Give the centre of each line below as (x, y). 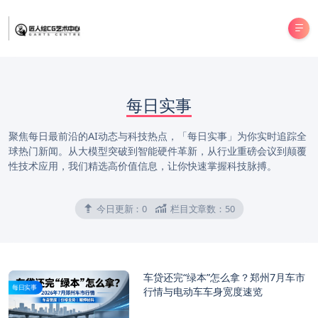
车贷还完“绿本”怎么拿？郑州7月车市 (224, 277)
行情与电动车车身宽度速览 (203, 291)
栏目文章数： (196, 209)
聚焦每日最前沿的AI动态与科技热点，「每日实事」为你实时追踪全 (158, 136)
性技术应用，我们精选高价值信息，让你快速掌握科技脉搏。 (143, 166)
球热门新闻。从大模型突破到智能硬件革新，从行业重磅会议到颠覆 (158, 151)
